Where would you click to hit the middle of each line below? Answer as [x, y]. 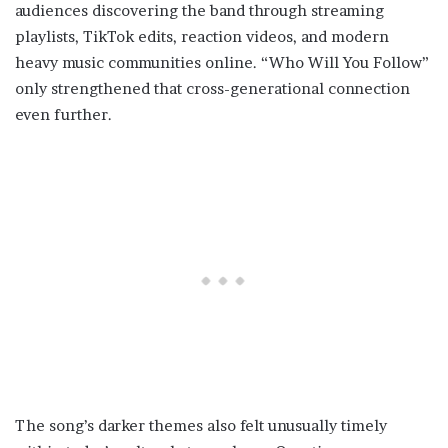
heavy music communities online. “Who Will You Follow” [222, 63]
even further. [63, 115]
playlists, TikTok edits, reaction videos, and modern [202, 37]
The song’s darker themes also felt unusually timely [201, 426]
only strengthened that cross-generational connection [212, 89]
